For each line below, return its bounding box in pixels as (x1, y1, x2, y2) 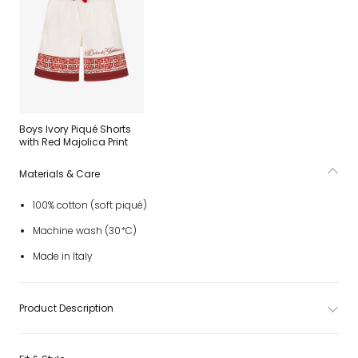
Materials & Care (19, 167, 100, 181)
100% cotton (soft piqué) (32, 198, 147, 212)
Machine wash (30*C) (32, 224, 137, 237)
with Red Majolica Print (19, 135, 128, 149)
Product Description (19, 301, 113, 315)
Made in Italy (32, 249, 93, 263)
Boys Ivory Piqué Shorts (19, 122, 131, 136)
